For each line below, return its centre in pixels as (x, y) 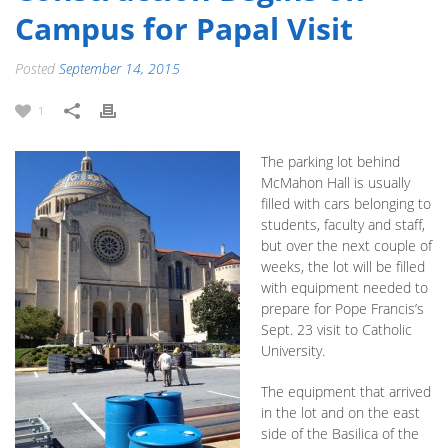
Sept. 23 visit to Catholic (336, 330)
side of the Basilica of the (340, 434)
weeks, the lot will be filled (343, 267)
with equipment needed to (344, 288)
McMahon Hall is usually (335, 183)
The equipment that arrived (346, 392)
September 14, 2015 (119, 69)
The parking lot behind (330, 162)
